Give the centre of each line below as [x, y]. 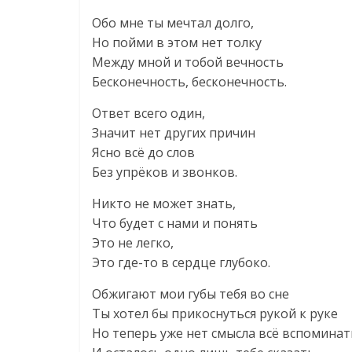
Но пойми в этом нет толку [177, 42]
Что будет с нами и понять [175, 223]
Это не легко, [133, 243]
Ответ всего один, [148, 113]
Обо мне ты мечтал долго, [173, 23]
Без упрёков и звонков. [165, 172]
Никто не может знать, [164, 203]
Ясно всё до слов [143, 152]
